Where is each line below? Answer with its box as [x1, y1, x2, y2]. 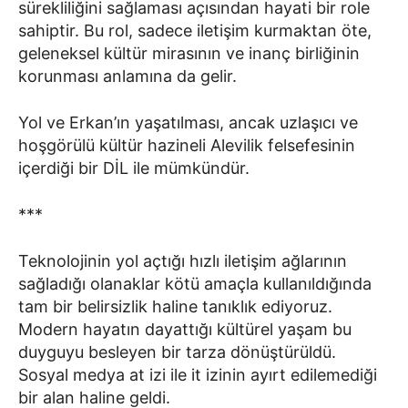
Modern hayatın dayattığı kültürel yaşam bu [18, 319, 352, 339]
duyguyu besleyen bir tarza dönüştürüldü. [18, 342, 336, 362]
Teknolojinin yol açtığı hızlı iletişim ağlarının [18, 250, 347, 270]
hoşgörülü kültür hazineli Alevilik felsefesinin [18, 135, 355, 155]
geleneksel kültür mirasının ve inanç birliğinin [18, 43, 360, 63]
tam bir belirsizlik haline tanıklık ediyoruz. [18, 296, 332, 316]
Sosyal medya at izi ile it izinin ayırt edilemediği [18, 364, 377, 384]
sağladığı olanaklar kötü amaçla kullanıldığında [18, 273, 372, 293]
